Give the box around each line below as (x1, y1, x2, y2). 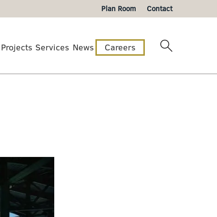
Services (35, 41, 70, 54)
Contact (147, 3, 172, 14)
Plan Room (101, 3, 136, 14)
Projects (1, 41, 33, 54)
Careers (105, 41, 136, 54)
